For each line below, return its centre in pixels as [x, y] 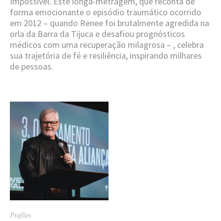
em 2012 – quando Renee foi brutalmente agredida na [110, 23]
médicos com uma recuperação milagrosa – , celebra [107, 44]
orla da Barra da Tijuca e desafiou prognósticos [97, 34]
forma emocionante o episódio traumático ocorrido [106, 12]
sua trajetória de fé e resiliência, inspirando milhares [106, 55]
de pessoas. [32, 66]
